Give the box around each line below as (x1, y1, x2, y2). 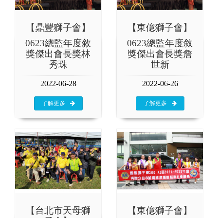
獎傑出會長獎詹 (127, 49, 192, 59)
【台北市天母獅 (26, 205, 91, 216)
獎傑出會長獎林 (26, 49, 91, 59)
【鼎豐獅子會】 (26, 22, 91, 33)
